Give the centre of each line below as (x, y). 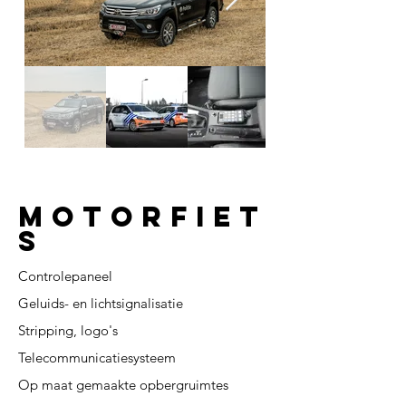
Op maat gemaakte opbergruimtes (123, 385)
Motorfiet (143, 217)
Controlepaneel (65, 276)
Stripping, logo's (68, 330)
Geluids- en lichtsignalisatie (101, 303)
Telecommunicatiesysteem (97, 358)
